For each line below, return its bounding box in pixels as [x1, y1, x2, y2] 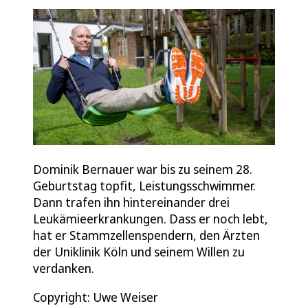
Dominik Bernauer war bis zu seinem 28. [33, 160, 252, 177]
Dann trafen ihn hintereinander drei [33, 193, 230, 210]
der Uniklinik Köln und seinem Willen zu [33, 243, 245, 260]
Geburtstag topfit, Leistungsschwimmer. [33, 177, 256, 194]
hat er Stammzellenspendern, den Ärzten [33, 226, 260, 243]
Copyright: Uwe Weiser [33, 288, 158, 305]
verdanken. [33, 259, 94, 276]
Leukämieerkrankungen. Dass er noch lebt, [33, 210, 268, 227]
